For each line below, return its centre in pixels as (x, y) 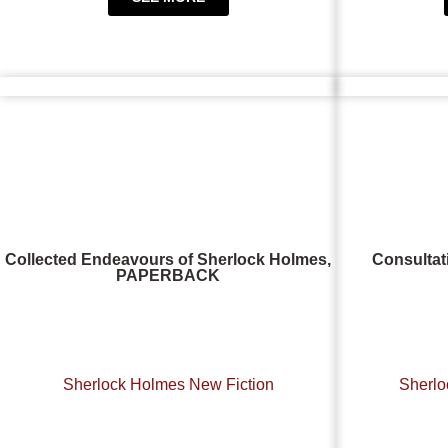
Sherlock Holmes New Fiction (168, 385)
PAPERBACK (168, 275)
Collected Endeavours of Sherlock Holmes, (168, 259)
